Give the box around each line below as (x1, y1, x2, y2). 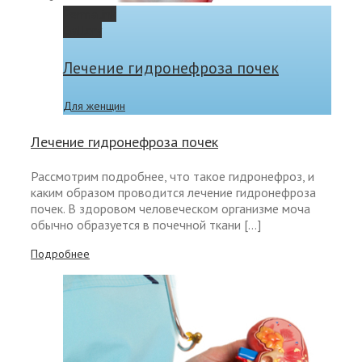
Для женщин (63, 98, 125, 113)
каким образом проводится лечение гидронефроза (31, 184, 316, 201)
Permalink (63, 6, 116, 23)
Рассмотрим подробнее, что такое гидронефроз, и (31, 168, 314, 185)
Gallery (63, 22, 102, 39)
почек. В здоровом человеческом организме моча (31, 200, 310, 217)
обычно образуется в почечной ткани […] (31, 217, 261, 234)
